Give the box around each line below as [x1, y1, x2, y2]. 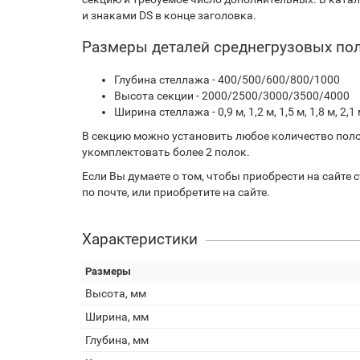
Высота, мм [85, 287, 146, 300]
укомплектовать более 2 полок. [82, 145, 250, 158]
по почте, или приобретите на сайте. [82, 186, 270, 198]
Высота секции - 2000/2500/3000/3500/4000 [114, 89, 350, 102]
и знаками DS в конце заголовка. [82, 9, 256, 22]
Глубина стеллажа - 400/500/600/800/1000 [114, 73, 340, 86]
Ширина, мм [85, 310, 149, 323]
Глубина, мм [85, 333, 149, 346]
